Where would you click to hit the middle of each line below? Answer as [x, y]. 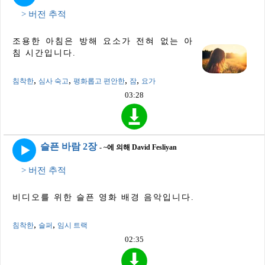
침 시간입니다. [44, 53]
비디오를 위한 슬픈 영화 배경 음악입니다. [104, 197]
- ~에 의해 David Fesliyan [138, 147]
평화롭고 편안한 [99, 81]
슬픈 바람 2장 [69, 146]
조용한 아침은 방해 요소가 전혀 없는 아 [103, 41]
